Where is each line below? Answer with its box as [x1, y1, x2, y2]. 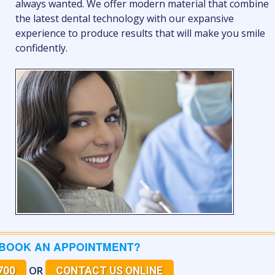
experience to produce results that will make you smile [15, 26, 266, 40]
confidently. [15, 41, 68, 55]
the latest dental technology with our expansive [15, 12, 234, 25]
